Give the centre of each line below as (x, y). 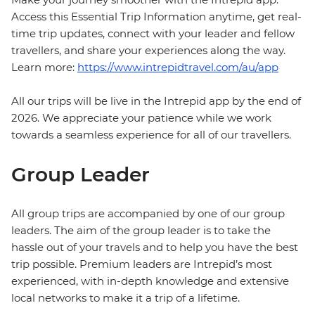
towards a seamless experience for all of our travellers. (151, 135)
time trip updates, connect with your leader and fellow (153, 34)
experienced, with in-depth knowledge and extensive (150, 281)
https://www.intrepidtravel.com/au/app (178, 67)
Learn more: (44, 67)
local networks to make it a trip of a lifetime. (126, 298)
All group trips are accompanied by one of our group (148, 214)
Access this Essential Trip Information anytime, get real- (156, 17)
